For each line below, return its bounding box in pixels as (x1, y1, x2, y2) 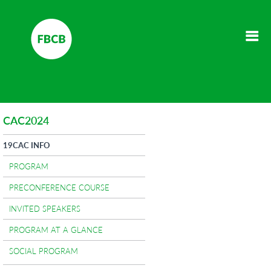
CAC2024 (3, 113, 49, 127)
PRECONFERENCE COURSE (9, 182, 109, 192)
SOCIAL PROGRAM (9, 246, 78, 256)
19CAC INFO (3, 140, 50, 150)
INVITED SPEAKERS (9, 203, 80, 214)
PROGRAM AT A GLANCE (9, 224, 103, 235)
